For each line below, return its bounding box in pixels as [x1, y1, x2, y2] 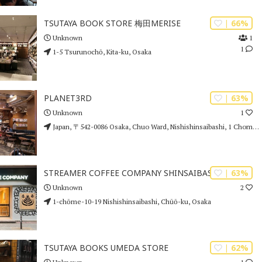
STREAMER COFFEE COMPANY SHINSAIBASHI [43, 167, 221, 179]
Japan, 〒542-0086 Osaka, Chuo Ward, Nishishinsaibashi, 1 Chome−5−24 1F [50, 122, 253, 131]
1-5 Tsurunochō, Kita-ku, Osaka [50, 47, 151, 56]
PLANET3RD [43, 92, 92, 104]
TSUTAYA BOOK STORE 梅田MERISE [43, 18, 181, 29]
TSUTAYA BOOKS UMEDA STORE [43, 242, 168, 254]
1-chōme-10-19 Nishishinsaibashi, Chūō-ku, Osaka [50, 196, 211, 206]
